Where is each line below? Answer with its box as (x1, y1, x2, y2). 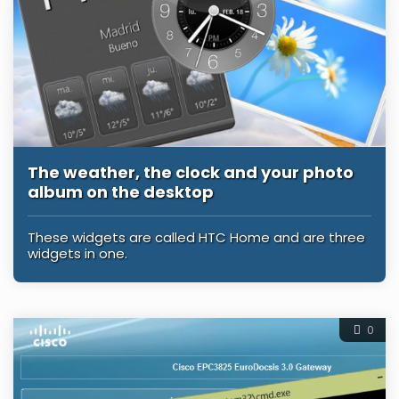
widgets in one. (28, 243, 127, 263)
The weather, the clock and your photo (28, 160, 354, 183)
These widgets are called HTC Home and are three (28, 227, 365, 247)
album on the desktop (28, 180, 214, 203)
